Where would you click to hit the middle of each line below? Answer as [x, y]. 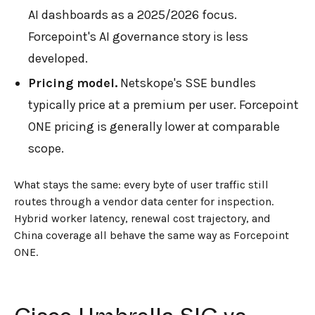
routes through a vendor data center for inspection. [144, 201]
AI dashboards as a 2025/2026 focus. [133, 14]
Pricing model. [73, 83]
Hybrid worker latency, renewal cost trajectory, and [142, 218]
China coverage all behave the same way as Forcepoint [152, 235]
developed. [58, 58]
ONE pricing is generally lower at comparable [154, 126]
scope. [46, 148]
